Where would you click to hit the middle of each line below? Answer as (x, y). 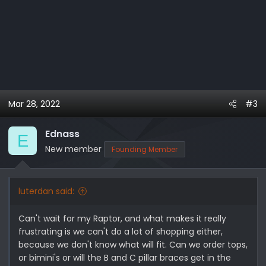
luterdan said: (46, 191)
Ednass (62, 134)
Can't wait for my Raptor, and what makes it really (122, 219)
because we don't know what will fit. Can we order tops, (133, 245)
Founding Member (145, 150)
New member (73, 149)
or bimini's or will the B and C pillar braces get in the (125, 258)
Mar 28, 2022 (34, 104)
